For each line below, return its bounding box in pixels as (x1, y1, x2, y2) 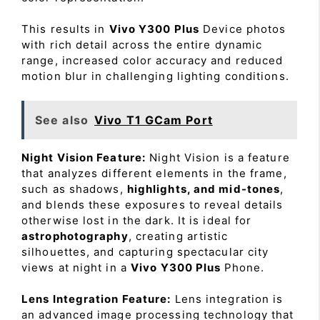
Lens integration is (171, 292, 284, 306)
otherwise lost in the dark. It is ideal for (21, 213, 252, 227)
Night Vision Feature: (21, 150, 146, 164)
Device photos (199, 22, 286, 36)
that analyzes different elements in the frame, (21, 166, 287, 180)
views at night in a (21, 260, 131, 274)
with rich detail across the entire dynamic (21, 38, 263, 51)
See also (35, 112, 89, 127)
